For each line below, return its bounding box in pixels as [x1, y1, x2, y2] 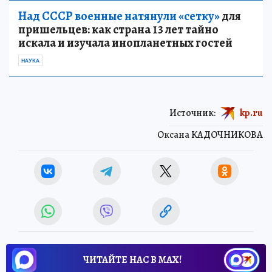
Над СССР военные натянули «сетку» [18, 7, 220, 24]
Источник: [169, 106, 216, 120]
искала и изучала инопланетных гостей [18, 34, 233, 51]
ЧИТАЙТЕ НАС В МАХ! [83, 253, 182, 267]
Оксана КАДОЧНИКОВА [157, 127, 263, 141]
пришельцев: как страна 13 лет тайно [18, 21, 219, 38]
